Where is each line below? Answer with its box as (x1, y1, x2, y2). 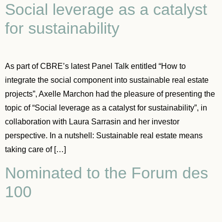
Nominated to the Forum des (5, 164, 208, 182)
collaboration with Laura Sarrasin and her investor (5, 117, 179, 126)
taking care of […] (5, 145, 66, 154)
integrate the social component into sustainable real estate (5, 75, 209, 84)
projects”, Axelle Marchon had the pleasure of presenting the (5, 89, 215, 98)
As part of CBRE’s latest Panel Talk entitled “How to (5, 61, 186, 70)
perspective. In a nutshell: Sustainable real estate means (5, 131, 203, 140)
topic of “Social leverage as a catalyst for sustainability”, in (5, 103, 207, 112)
